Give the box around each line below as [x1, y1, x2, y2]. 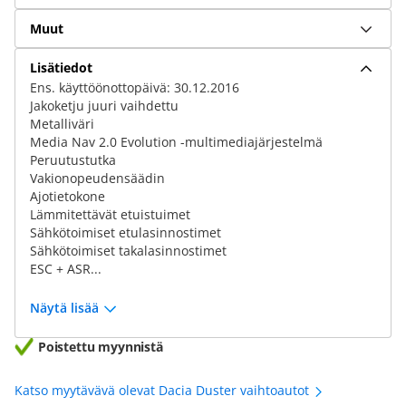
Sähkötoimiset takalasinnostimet [30, 242, 227, 259]
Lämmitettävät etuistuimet [30, 206, 190, 223]
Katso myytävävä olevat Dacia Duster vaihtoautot [14, 382, 313, 399]
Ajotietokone [30, 188, 105, 205]
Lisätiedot [30, 58, 92, 76]
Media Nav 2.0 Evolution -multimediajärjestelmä [30, 133, 323, 150]
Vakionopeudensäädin [30, 169, 165, 187]
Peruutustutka [30, 151, 116, 169]
